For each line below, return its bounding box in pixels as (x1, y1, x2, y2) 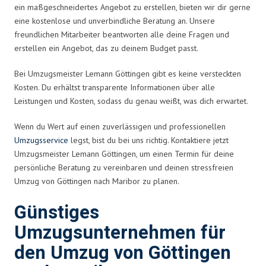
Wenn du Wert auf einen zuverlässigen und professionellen (14, 121, 226, 132)
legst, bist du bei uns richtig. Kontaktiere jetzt (68, 134, 229, 145)
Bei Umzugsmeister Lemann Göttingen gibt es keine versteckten (14, 68, 241, 79)
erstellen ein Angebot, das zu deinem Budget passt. (14, 42, 198, 53)
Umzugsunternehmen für (14, 219, 226, 246)
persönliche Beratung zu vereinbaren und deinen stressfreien (14, 161, 233, 173)
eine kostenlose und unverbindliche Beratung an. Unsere (14, 15, 215, 26)
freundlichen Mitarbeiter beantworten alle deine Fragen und (14, 28, 229, 40)
